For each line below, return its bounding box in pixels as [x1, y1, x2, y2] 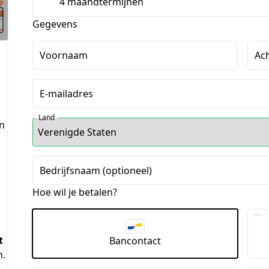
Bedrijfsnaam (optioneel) [40, 164, 152, 177]
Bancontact [109, 234, 161, 247]
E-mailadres [40, 87, 93, 100]
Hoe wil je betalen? [32, 186, 117, 199]
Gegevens [32, 17, 77, 31]
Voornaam [40, 49, 88, 62]
